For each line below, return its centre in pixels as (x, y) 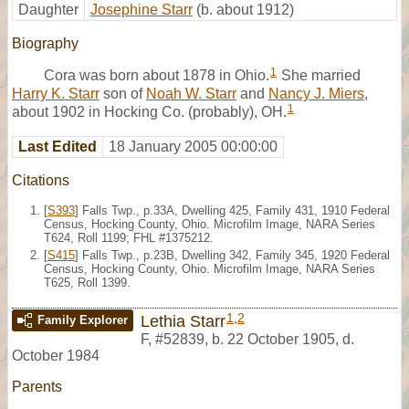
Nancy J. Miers (316, 93)
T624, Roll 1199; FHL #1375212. (129, 237)
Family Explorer (83, 320)
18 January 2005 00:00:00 (193, 146)
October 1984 (56, 355)
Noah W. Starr (191, 93)
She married (319, 75)
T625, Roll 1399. (87, 282)
